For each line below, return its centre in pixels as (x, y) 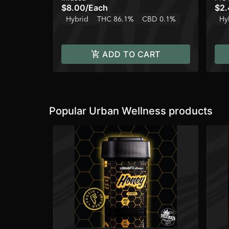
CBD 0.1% (159, 19)
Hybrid (77, 19)
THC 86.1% (116, 19)
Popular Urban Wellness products (131, 111)
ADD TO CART (131, 54)
